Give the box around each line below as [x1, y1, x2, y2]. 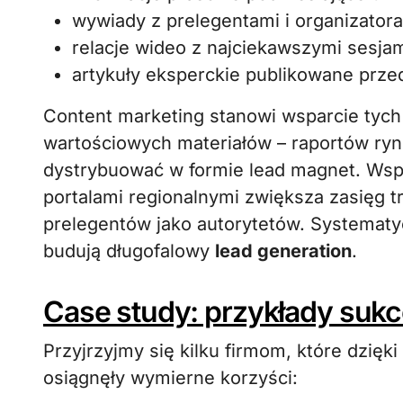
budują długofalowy [43, 240, 215, 262]
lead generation [215, 240, 352, 262]
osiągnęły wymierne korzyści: [43, 367, 298, 389]
